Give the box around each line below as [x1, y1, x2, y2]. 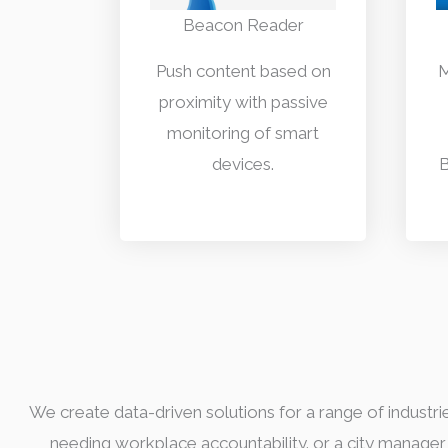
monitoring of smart [167, 122, 319, 143]
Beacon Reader [182, 14, 304, 35]
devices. [212, 153, 274, 174]
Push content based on [155, 60, 331, 81]
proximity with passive [158, 91, 328, 112]
